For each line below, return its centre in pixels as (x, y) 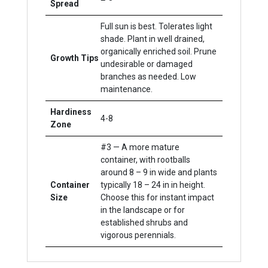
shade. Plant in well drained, (153, 39)
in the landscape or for (143, 210)
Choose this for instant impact (158, 197)
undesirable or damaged (147, 64)
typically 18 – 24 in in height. (153, 185)
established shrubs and (144, 223)
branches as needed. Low (149, 77)
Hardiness (71, 112)
